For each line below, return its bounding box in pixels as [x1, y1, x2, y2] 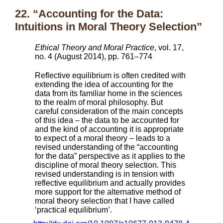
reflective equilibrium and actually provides [35, 179, 185, 187]
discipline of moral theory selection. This [35, 161, 176, 169]
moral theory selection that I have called [35, 197, 174, 205]
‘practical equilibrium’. [35, 206, 112, 214]
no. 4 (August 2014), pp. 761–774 [35, 52, 152, 61]
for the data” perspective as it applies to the [35, 152, 185, 160]
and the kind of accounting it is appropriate [35, 125, 184, 133]
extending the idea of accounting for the [35, 80, 173, 89]
